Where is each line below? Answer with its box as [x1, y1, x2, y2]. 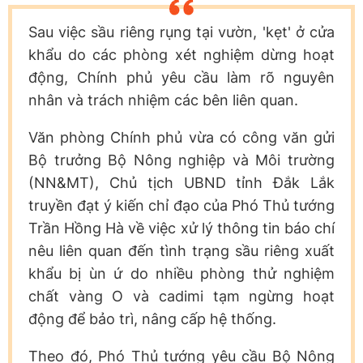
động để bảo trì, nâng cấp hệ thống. [28, 310, 276, 327]
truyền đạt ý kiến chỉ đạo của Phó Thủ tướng [28, 196, 335, 214]
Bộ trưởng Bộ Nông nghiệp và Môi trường [28, 151, 335, 169]
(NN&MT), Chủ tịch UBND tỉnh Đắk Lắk [28, 173, 335, 191]
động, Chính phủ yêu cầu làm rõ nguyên [28, 68, 335, 86]
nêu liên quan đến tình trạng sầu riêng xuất [28, 241, 335, 259]
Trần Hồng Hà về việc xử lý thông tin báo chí [28, 219, 335, 237]
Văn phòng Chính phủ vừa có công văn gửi [28, 128, 335, 146]
